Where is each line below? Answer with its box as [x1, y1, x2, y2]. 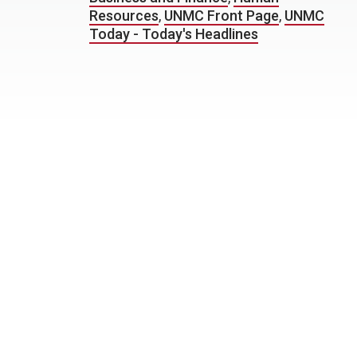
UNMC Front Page [164, 7, 279, 24]
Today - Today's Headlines [89, 25, 258, 42]
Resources [89, 7, 159, 24]
